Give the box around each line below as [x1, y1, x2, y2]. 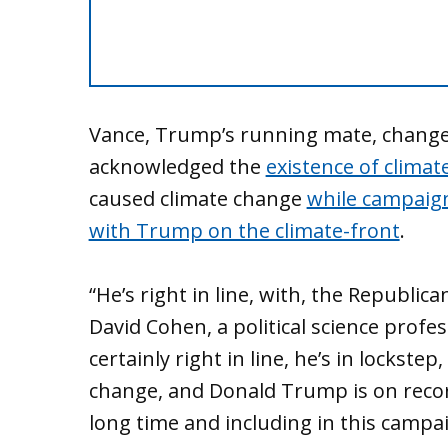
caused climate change [88, 185, 307, 213]
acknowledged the [88, 153, 266, 181]
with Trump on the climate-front [88, 217, 400, 245]
